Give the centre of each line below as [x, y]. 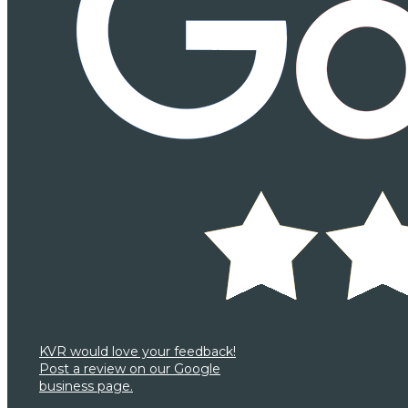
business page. [86, 387]
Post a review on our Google [130, 369]
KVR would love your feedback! [138, 352]
